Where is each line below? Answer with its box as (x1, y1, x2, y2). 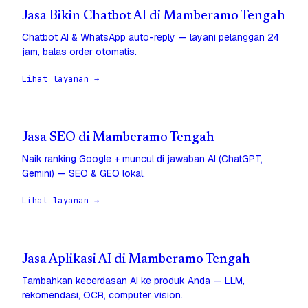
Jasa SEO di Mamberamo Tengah (22, 131, 214, 145)
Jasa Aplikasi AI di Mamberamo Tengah (22, 253, 250, 267)
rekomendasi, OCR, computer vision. (22, 289, 183, 302)
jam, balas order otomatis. (22, 45, 137, 58)
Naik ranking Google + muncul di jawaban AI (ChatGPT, (22, 153, 263, 166)
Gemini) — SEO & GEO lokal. (22, 167, 145, 180)
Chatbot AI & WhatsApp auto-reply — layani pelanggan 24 (22, 31, 279, 44)
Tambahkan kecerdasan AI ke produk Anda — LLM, (22, 274, 245, 287)
